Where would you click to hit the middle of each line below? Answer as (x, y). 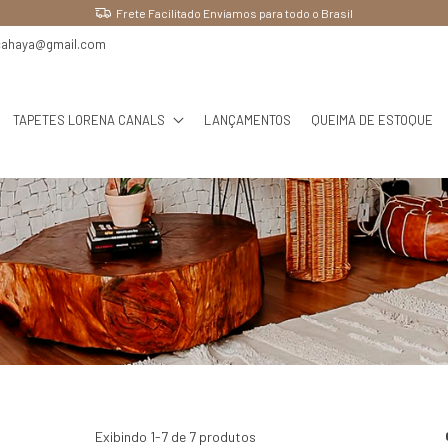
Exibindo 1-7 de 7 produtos (175, 436)
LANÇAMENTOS (248, 119)
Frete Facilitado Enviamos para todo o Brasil (234, 13)
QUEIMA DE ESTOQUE (372, 119)
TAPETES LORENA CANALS (88, 119)
